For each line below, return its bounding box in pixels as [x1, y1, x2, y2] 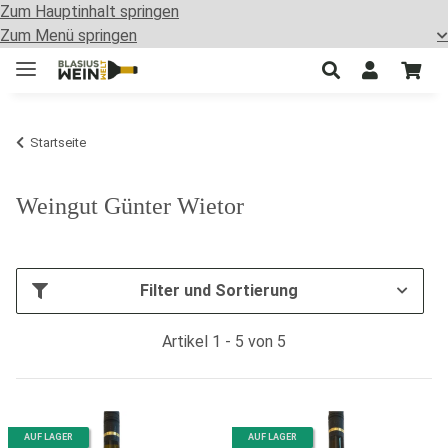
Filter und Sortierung [139, 280, 298, 300]
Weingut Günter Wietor [16, 192, 244, 219]
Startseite [30, 134, 86, 150]
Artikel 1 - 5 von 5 [162, 331, 286, 351]
